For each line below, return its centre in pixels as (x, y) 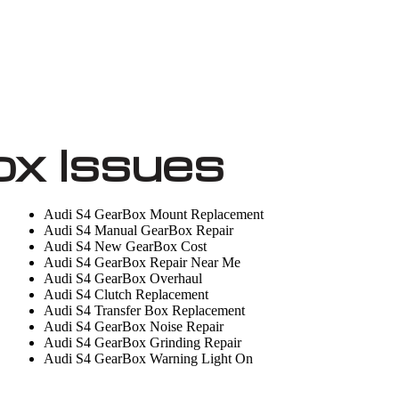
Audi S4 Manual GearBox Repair (139, 230)
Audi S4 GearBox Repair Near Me (142, 262)
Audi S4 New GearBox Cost (126, 246)
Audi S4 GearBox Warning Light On (149, 358)
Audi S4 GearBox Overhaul (123, 278)
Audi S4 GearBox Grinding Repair (143, 342)
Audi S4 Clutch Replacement (126, 294)
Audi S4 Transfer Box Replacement (145, 310)
